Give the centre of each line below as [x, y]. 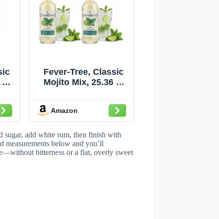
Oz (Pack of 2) [84, 93]
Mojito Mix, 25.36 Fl [84, 82]
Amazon [64, 111]
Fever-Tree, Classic [84, 72]
